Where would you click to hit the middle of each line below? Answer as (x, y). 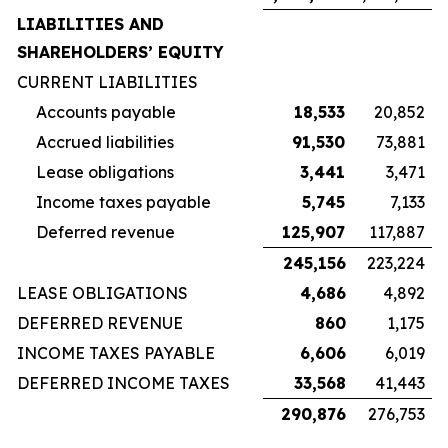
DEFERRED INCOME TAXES (123, 383)
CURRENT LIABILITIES (107, 82)
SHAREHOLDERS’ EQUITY (120, 52)
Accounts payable (106, 112)
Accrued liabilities (105, 142)
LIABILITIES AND (90, 24)
